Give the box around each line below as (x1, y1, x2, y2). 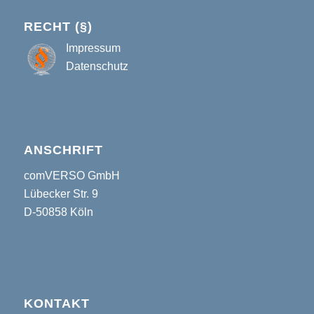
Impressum (65, 42, 121, 55)
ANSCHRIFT (23, 143, 103, 158)
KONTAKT (23, 296, 90, 311)
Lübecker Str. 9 (23, 187, 98, 200)
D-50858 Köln (23, 205, 93, 218)
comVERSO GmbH (23, 169, 120, 182)
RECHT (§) (23, 20, 93, 34)
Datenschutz (65, 60, 128, 73)
